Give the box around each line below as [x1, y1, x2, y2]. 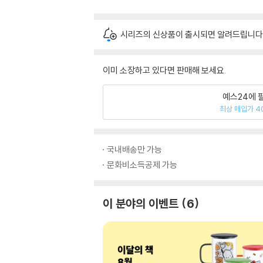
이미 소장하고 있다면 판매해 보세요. [103, 65, 226, 76]
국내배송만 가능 [107, 144, 162, 155]
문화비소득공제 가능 [107, 159, 177, 170]
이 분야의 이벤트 [103, 196, 178, 211]
